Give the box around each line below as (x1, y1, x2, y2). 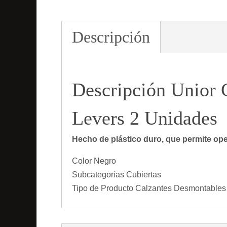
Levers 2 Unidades (72, 107, 217, 129)
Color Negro (72, 157, 116, 166)
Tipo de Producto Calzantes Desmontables (72, 184, 226, 193)
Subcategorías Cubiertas (72, 170, 161, 179)
